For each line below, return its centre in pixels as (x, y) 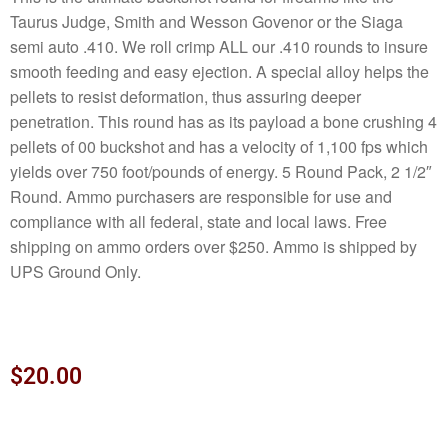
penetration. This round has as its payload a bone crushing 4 (223, 121)
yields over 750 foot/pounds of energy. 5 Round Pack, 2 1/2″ (221, 171)
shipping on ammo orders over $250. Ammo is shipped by (213, 246)
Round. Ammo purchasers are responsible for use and (201, 196)
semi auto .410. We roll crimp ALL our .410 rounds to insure (219, 46)
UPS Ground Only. (75, 271)
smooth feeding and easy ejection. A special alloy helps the (219, 71)
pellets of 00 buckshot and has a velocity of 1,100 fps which (219, 146)
